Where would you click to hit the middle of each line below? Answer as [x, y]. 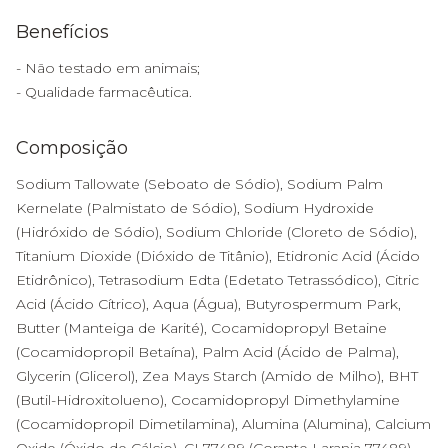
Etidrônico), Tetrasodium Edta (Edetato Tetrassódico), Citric [217, 280]
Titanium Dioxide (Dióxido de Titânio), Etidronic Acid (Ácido [218, 256]
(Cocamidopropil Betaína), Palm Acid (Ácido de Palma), [207, 352]
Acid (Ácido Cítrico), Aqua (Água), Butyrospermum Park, [208, 304]
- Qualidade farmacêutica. [104, 92]
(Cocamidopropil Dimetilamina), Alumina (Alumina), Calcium [223, 424]
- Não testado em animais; [108, 68]
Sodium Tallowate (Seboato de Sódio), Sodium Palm [199, 184]
